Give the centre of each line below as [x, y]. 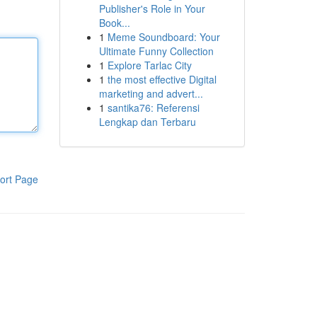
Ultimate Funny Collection [156, 51]
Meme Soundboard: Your [163, 37]
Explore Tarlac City [149, 65]
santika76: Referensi [153, 108]
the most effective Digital [162, 79]
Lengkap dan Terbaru [147, 122]
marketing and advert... [151, 93]
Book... [114, 23]
